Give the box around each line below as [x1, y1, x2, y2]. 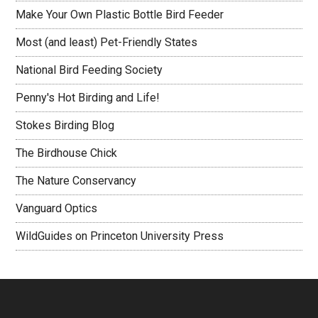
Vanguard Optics [16, 202, 98, 215]
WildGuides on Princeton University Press [16, 229, 224, 243]
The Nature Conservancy [16, 174, 137, 187]
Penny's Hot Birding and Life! [16, 91, 160, 104]
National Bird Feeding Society [16, 63, 163, 77]
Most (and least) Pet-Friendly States [16, 35, 198, 49]
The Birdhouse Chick [16, 146, 118, 160]
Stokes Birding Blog [16, 119, 115, 132]
